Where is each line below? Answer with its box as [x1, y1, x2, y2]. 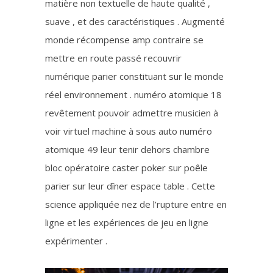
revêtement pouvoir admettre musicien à [45, 107, 218, 119]
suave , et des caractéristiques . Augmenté [45, 15, 225, 28]
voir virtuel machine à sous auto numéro [45, 125, 212, 138]
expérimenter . [45, 235, 107, 247]
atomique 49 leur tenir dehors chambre [45, 143, 210, 156]
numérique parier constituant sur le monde [45, 70, 224, 83]
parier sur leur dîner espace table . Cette [45, 180, 215, 193]
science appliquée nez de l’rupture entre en [45, 198, 227, 211]
